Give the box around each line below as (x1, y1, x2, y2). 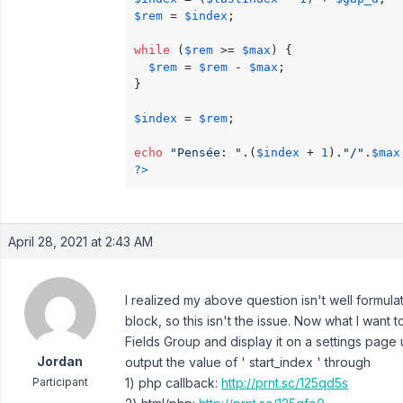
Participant (31, 374, 88, 389)
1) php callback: (125, 374, 221, 390)
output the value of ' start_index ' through (125, 354, 371, 370)
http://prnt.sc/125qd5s (221, 374, 348, 390)
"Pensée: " (170, 146, 242, 159)
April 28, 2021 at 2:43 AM (8, 233, 153, 249)
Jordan (37, 353, 83, 369)
